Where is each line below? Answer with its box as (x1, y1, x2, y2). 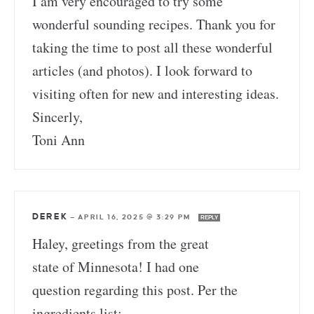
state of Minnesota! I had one (32, 257, 199, 276)
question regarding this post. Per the (32, 280, 238, 299)
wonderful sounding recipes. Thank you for (32, 14, 275, 34)
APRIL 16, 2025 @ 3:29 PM (78, 212, 193, 221)
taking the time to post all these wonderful (32, 37, 273, 57)
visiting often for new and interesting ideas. (32, 83, 279, 103)
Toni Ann (32, 130, 85, 149)
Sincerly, (32, 107, 83, 126)
